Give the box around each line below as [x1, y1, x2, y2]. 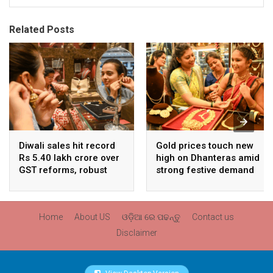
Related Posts [9, 24, 74, 35]
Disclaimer [116, 228, 157, 238]
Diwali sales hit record [19, 140, 115, 151]
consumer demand [19, 176, 101, 188]
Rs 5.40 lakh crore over [19, 152, 119, 163]
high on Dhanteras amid [156, 152, 260, 163]
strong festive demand [156, 164, 254, 175]
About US [74, 212, 110, 222]
